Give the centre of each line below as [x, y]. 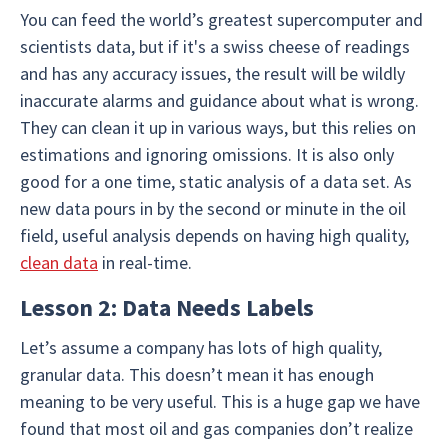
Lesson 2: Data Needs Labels [167, 307]
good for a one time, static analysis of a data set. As [216, 181]
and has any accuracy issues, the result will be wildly [212, 73]
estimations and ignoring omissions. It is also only [207, 154]
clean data [59, 262]
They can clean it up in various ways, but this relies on [218, 127]
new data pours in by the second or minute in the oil [213, 208]
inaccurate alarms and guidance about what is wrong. [219, 100]
